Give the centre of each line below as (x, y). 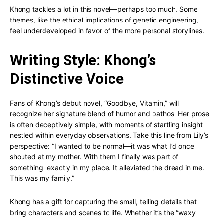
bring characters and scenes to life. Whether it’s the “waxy (103, 212)
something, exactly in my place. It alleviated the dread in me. (107, 167)
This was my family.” (42, 178)
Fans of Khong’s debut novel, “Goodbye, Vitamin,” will (94, 103)
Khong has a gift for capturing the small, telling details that (103, 202)
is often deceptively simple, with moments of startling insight (106, 124)
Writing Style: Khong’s (83, 60)
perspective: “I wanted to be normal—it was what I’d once (102, 146)
